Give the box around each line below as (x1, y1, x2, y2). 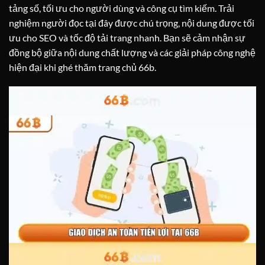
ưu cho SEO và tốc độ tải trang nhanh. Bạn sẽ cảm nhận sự (9, 31, 245, 43)
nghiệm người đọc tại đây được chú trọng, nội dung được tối (9, 17, 254, 28)
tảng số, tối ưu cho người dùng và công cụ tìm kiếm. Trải (9, 2, 234, 14)
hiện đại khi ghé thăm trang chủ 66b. (9, 61, 156, 73)
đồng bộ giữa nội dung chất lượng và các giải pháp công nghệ (9, 46, 256, 58)
